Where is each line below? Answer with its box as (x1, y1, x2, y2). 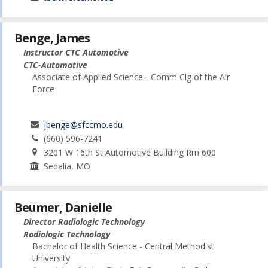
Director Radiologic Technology (23, 215, 145, 227)
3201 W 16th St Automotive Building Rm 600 (44, 147, 217, 159)
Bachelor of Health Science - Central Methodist (32, 240, 214, 252)
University (32, 252, 70, 264)
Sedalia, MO (44, 160, 91, 172)
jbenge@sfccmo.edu (44, 119, 123, 131)
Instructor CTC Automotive (23, 47, 129, 59)
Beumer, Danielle (14, 199, 112, 215)
